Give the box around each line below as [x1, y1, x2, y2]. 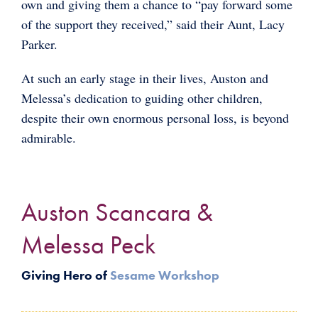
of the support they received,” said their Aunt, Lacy [21, 15, 285, 33]
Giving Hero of [21, 266, 110, 283]
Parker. [21, 35, 57, 53]
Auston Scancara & [21, 195, 213, 229]
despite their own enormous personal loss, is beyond [21, 109, 289, 126]
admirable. [21, 128, 76, 146]
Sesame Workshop [110, 266, 219, 283]
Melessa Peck [21, 228, 155, 261]
